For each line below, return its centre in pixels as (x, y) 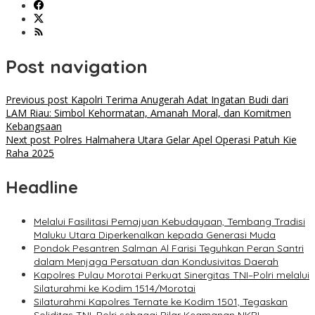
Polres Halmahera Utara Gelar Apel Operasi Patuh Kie (174, 140)
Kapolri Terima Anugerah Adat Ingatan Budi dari (178, 100)
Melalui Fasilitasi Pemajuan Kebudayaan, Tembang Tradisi (169, 222)
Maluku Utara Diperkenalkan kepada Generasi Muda (155, 235)
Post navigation (77, 66)
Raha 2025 (30, 153)
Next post (28, 140)
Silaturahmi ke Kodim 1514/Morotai (115, 289)
